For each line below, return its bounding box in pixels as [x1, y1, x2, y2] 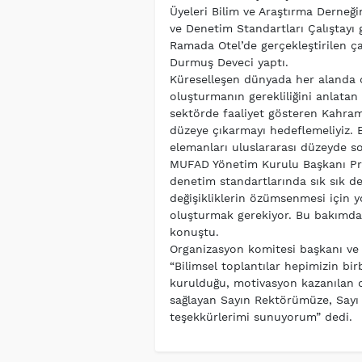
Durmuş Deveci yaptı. [169, 56, 288, 69]
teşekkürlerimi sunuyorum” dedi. [169, 310, 352, 324]
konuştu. [169, 225, 219, 239]
